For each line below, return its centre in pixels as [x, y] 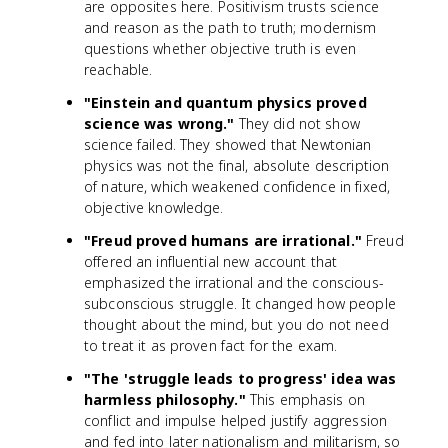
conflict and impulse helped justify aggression [236, 420]
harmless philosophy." [165, 399]
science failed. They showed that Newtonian [228, 144]
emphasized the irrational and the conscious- [234, 282]
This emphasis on [305, 399]
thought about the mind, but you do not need [236, 324]
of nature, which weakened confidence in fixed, [237, 186]
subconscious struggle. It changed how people [240, 303]
